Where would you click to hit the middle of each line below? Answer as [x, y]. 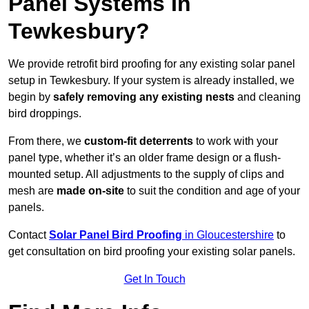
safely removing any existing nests [144, 97]
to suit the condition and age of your [212, 191]
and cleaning [268, 97]
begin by [31, 97]
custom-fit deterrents [137, 141]
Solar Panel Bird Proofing [117, 235]
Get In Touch [154, 279]
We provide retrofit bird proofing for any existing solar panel [152, 64]
